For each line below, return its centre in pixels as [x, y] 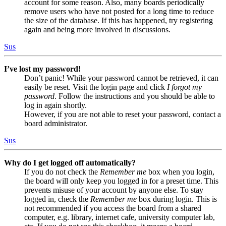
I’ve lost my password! [42, 69]
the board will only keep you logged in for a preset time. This [121, 181]
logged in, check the [57, 199]
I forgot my [184, 87]
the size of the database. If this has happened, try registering [119, 21]
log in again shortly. [55, 105]
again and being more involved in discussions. [97, 30]
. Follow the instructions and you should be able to [135, 96]
